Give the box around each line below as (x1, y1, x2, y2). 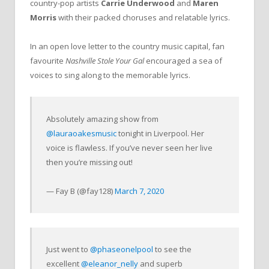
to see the (153, 244, 192, 255)
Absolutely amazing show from (46, 113, 159, 124)
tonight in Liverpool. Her (116, 127, 205, 139)
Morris (30, 12, 56, 23)
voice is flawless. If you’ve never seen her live (46, 142, 213, 153)
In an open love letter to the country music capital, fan (30, 41, 225, 52)
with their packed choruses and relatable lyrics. (56, 12, 230, 23)
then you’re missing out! (46, 156, 133, 168)
